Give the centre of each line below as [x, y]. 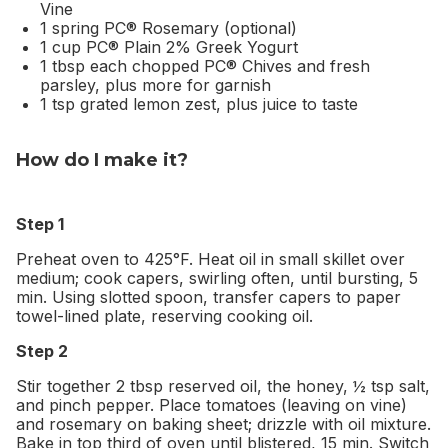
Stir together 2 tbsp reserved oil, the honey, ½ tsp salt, [223, 385]
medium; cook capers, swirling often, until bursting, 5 [217, 277]
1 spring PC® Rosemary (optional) [168, 27]
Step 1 [40, 223]
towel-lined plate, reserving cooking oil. [164, 315]
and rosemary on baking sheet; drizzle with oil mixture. [223, 423]
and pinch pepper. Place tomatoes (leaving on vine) [211, 404]
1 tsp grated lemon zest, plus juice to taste [199, 103]
